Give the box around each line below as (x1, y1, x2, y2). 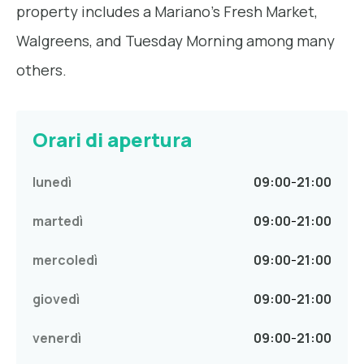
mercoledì (32, 251, 97, 270)
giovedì (32, 290, 80, 309)
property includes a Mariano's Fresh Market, (16, 2, 318, 22)
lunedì (32, 173, 71, 192)
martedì (32, 212, 83, 231)
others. (16, 60, 67, 80)
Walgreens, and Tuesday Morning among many (16, 31, 335, 51)
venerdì (32, 329, 81, 348)
